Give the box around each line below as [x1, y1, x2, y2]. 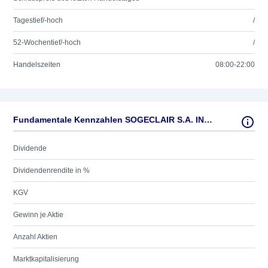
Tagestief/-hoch [13, 16, 63, 25]
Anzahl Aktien [13, 233, 57, 241]
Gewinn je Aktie [13, 211, 63, 219]
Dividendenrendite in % [13, 166, 90, 175]
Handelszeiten [13, 60, 60, 69]
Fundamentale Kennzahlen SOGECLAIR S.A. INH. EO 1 [204, 115, 212, 124]
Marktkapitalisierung [13, 255, 79, 263]
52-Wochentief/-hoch [13, 38, 81, 47]
